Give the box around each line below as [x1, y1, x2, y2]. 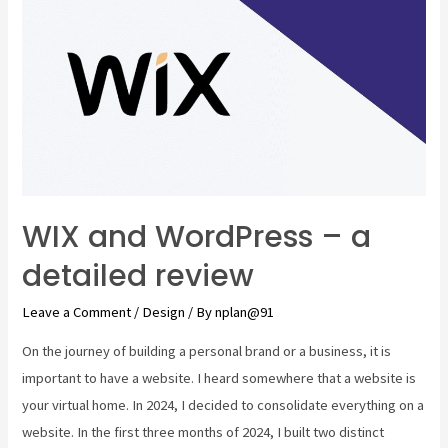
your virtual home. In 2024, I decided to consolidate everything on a [22, 395, 425, 414]
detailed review [22, 255, 255, 298]
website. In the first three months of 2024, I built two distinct [22, 422, 385, 441]
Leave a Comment [22, 303, 132, 322]
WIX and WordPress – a [22, 216, 372, 259]
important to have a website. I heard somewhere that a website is [22, 368, 417, 387]
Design [142, 303, 186, 322]
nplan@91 [215, 303, 275, 322]
